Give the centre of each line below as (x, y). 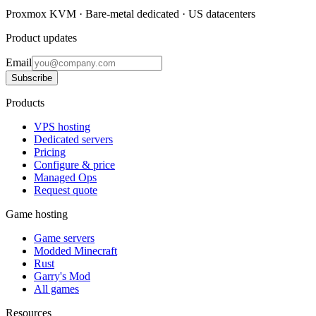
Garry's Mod (62, 276)
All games (56, 289)
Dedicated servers (73, 140)
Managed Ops (65, 178)
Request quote (66, 190)
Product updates (41, 38)
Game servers (64, 238)
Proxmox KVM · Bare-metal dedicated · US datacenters (130, 14)
